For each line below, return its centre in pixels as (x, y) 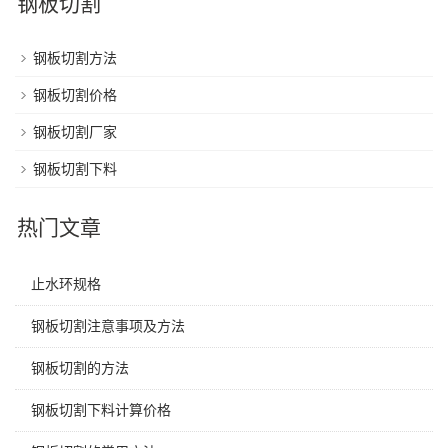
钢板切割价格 (75, 95)
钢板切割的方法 (80, 368)
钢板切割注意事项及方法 (108, 326)
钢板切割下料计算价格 (101, 410)
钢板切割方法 (75, 58)
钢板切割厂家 (75, 132)
